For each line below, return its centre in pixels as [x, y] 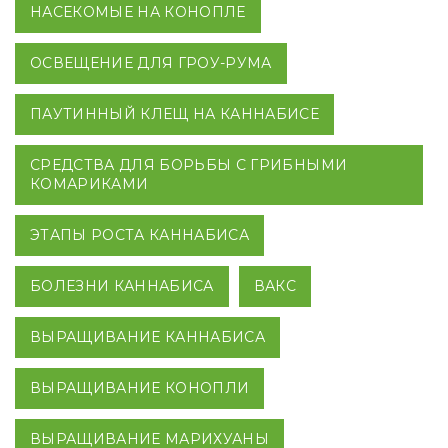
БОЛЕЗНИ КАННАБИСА [122, 285]
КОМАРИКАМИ [89, 183]
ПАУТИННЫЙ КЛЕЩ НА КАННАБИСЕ [175, 113]
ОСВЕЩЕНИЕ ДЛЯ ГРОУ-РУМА [151, 62]
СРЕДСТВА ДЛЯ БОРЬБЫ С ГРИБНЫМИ [189, 164]
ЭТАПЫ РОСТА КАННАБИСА [140, 234]
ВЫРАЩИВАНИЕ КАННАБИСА [148, 336]
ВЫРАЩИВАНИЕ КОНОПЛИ [140, 387]
